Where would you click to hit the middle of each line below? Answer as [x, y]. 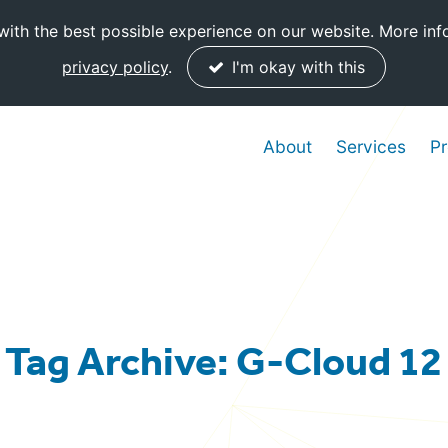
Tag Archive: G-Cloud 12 [224, 361]
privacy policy [115, 67]
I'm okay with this [296, 67]
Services [371, 147]
